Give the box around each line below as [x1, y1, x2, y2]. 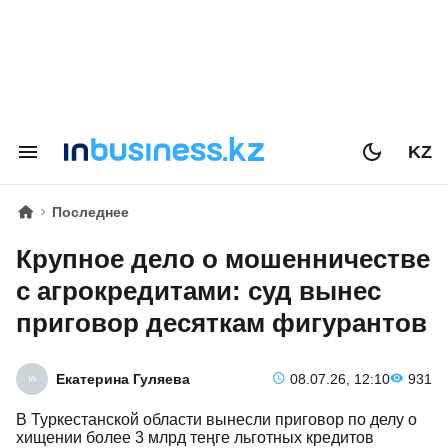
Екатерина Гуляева [56, 371, 190, 387]
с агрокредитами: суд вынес [16, 276, 381, 306]
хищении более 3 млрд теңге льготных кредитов [16, 429, 378, 446]
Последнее [52, 204, 129, 220]
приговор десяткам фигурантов [16, 308, 427, 338]
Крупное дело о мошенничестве [16, 244, 430, 274]
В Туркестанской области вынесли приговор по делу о [16, 411, 417, 428]
